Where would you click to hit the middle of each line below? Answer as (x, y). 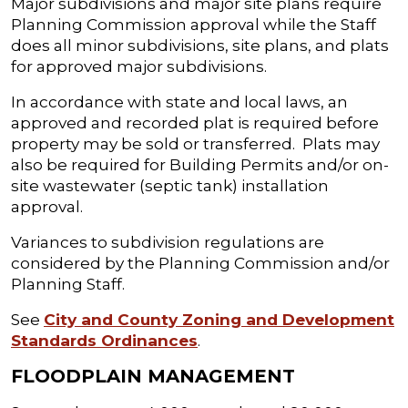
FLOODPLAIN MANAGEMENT (153, 377)
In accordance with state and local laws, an (179, 102)
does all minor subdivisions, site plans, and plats (200, 46)
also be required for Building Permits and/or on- (200, 165)
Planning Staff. (68, 284)
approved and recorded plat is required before (195, 123)
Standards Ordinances (104, 341)
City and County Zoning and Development (219, 320)
